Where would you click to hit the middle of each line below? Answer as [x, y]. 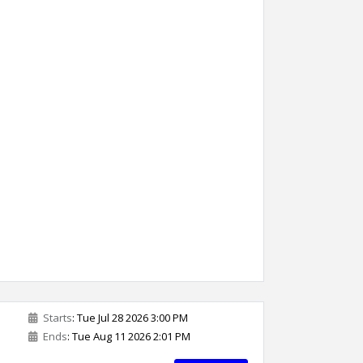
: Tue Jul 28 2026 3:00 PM [130, 318]
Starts [56, 318]
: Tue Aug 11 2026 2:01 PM [129, 336]
